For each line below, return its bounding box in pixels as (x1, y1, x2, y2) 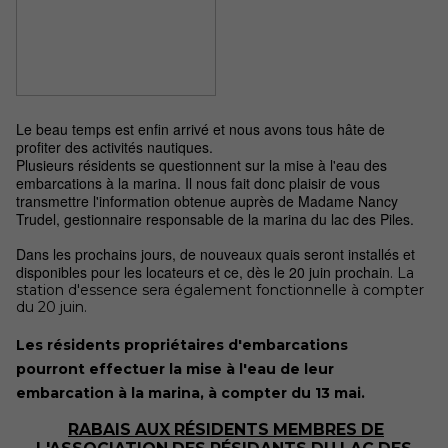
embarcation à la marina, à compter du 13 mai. (16, 383, 365, 402)
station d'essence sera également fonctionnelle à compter (16, 280, 424, 299)
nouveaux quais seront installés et (196, 243, 415, 264)
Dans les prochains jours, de (16, 243, 196, 264)
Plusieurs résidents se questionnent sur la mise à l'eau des (16, 154, 387, 175)
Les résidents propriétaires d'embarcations (16, 335, 348, 354)
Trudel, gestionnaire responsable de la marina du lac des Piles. (16, 208, 414, 229)
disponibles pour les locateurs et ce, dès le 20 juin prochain (16, 261, 390, 282)
